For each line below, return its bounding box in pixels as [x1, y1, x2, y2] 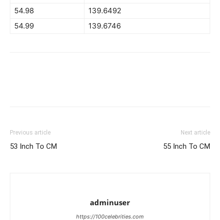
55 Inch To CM [163, 142, 210, 151]
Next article [181, 129, 210, 136]
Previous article [10, 129, 51, 136]
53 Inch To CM [10, 142, 57, 151]
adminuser [90, 197, 130, 207]
